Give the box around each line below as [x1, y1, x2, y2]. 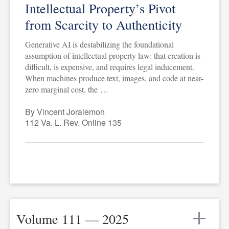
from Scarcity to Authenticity [25, 15, 182, 33]
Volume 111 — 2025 [16, 210, 129, 227]
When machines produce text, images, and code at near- [25, 72, 203, 83]
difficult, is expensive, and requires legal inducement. [25, 61, 194, 72]
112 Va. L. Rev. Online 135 [25, 116, 122, 128]
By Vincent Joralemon [25, 105, 105, 118]
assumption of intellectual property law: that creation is [25, 50, 200, 61]
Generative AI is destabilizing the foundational [25, 38, 174, 50]
